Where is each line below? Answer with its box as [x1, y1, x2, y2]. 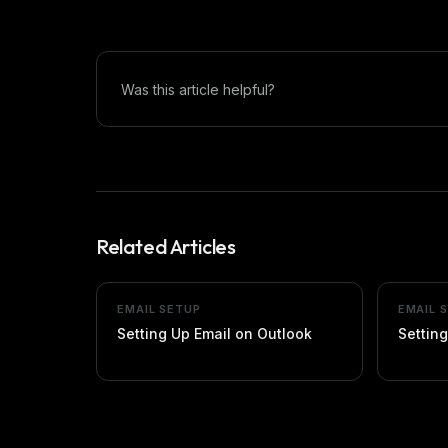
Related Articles [96, 234, 236, 259]
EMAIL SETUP [117, 302, 201, 316]
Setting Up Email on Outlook [117, 325, 312, 342]
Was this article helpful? [121, 80, 275, 98]
